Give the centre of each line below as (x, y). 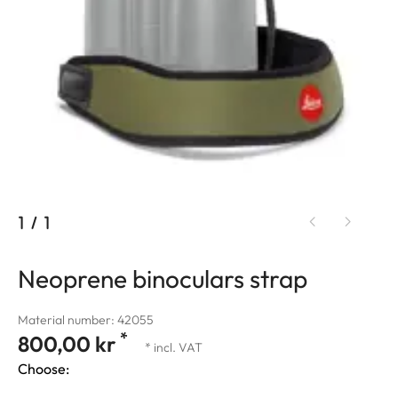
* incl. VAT (174, 348)
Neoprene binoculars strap (163, 279)
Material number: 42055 (86, 320)
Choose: (44, 369)
